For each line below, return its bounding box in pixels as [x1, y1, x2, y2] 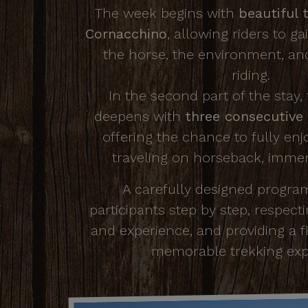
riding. [232, 66, 278, 83]
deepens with [94, 107, 185, 124]
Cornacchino [85, 25, 167, 42]
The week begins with [94, 4, 239, 21]
